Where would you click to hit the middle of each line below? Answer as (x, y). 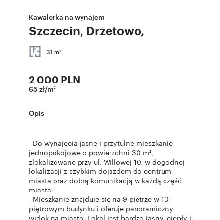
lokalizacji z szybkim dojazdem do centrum (100, 171)
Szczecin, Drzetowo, (87, 30)
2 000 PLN (55, 79)
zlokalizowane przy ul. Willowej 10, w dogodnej (107, 162)
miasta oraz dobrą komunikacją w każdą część (105, 180)
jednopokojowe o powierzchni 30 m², (91, 152)
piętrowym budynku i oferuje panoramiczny (101, 208)
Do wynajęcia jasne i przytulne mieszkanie (101, 143)
